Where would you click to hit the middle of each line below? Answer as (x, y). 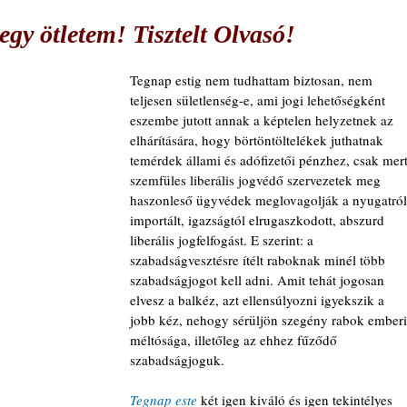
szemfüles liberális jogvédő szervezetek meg (257, 180)
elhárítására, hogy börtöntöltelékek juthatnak (258, 140)
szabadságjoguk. (177, 360)
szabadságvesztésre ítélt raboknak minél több (259, 260)
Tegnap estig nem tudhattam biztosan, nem (253, 80)
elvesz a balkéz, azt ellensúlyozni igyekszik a (259, 300)
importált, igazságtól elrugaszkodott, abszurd (259, 220)
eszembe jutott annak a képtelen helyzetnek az (263, 120)
